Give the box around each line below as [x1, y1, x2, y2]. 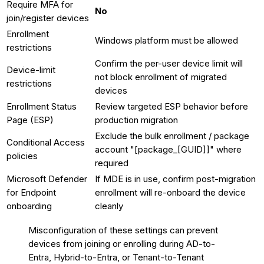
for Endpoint [6, 187, 56, 199]
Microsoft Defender [6, 173, 87, 185]
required [95, 157, 128, 169]
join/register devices [6, 12, 89, 24]
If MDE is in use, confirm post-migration [95, 173, 256, 185]
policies [6, 150, 38, 162]
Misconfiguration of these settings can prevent [28, 225, 218, 236]
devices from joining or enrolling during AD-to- [28, 238, 215, 250]
